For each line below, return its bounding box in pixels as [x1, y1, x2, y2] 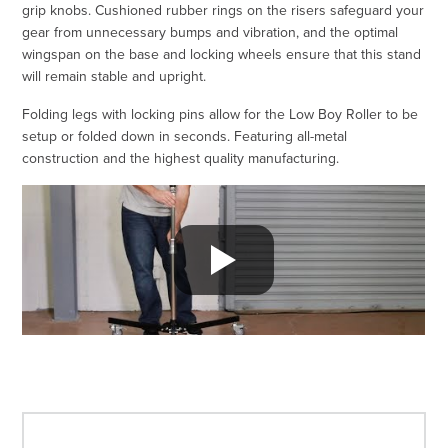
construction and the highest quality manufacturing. [22, 148, 340, 169]
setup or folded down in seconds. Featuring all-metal [22, 126, 348, 147]
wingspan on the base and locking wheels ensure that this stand [22, 44, 422, 65]
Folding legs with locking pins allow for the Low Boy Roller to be [22, 104, 419, 125]
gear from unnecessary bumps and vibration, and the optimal [22, 22, 399, 43]
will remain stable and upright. [22, 66, 207, 87]
